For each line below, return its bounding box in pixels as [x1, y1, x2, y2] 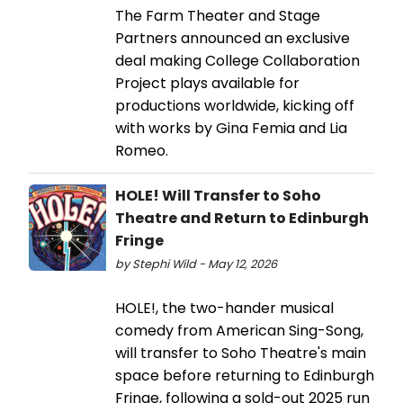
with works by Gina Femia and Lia [115, 118, 347, 139]
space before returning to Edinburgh [115, 365, 374, 387]
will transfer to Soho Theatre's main [115, 343, 366, 364]
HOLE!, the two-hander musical [115, 298, 334, 319]
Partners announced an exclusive [115, 28, 350, 49]
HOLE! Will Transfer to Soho [115, 185, 321, 207]
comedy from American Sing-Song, [115, 320, 363, 342]
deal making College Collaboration [115, 50, 360, 72]
